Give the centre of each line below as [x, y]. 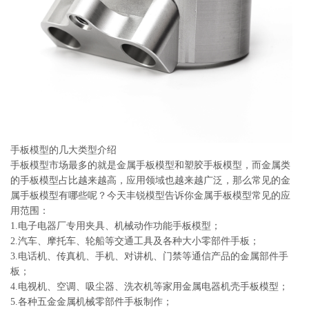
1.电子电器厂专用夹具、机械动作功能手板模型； [116, 226]
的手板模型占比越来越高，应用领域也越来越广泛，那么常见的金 [150, 180]
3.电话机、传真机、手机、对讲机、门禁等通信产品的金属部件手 [149, 256]
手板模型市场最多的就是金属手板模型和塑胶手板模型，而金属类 [150, 165]
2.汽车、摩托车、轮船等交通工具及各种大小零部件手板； [135, 241]
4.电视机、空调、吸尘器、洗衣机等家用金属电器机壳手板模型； [149, 287]
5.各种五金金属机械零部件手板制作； [91, 302]
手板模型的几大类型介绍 [63, 150]
